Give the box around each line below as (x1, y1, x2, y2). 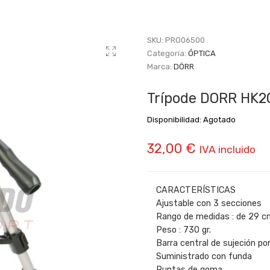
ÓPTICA (188, 49, 216, 58)
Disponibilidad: (147, 115, 201, 125)
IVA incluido (199, 143, 256, 156)
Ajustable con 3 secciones (156, 198, 262, 209)
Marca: (147, 62, 174, 72)
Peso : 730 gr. (156, 225, 211, 236)
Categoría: (147, 49, 188, 58)
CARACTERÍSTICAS (156, 185, 236, 196)
